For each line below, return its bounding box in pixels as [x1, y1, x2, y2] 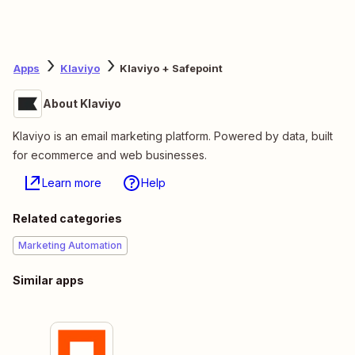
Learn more [42, 175, 101, 189]
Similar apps [13, 273, 84, 287]
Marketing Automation [18, 239, 122, 251]
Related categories [13, 211, 122, 225]
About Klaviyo [43, 96, 121, 110]
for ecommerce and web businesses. [13, 147, 207, 162]
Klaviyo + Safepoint [120, 62, 223, 75]
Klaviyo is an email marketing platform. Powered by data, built [13, 128, 333, 143]
